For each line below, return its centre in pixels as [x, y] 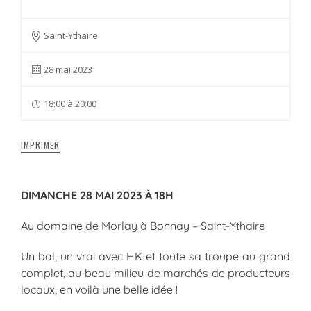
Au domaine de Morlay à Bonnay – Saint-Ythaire [143, 225]
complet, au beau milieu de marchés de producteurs [155, 272]
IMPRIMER [40, 144]
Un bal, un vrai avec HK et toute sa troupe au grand [155, 256]
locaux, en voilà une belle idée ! [99, 289]
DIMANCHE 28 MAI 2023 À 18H [97, 195]
